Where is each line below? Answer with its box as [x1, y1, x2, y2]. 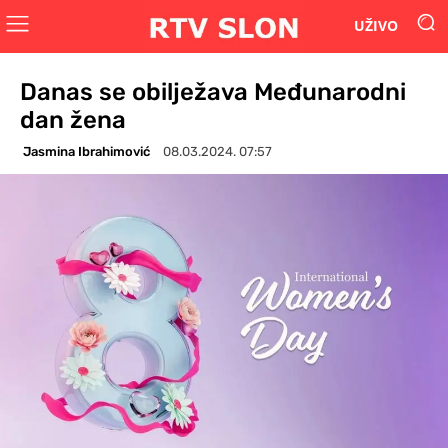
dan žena [20, 105, 126, 134]
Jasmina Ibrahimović [23, 143, 150, 159]
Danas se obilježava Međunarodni [20, 77, 406, 106]
